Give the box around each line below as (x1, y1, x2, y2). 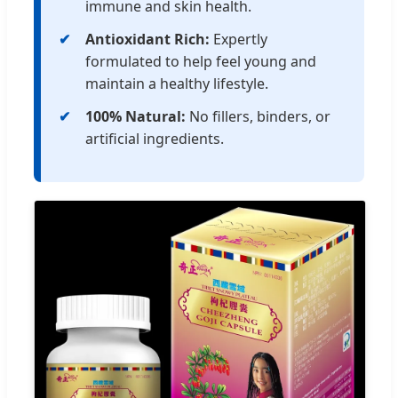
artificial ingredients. (85, 128, 224, 148)
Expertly (210, 28, 267, 49)
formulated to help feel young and (85, 51, 316, 71)
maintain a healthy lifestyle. (85, 73, 268, 93)
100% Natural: (85, 106, 186, 126)
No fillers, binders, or (186, 106, 330, 126)
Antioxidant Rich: (85, 28, 210, 49)
